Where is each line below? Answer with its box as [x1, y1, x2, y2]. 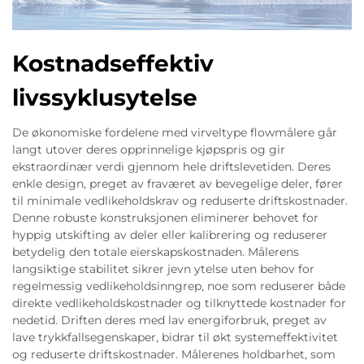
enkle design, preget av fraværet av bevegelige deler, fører [12, 176, 343, 191]
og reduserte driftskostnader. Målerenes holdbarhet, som [12, 347, 336, 362]
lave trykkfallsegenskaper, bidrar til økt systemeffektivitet [12, 330, 338, 344]
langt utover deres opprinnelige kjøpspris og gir [12, 142, 285, 157]
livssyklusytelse [12, 84, 197, 111]
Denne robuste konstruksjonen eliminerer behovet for [12, 210, 318, 225]
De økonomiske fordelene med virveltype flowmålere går [12, 125, 337, 140]
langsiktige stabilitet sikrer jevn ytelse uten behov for [12, 262, 314, 276]
